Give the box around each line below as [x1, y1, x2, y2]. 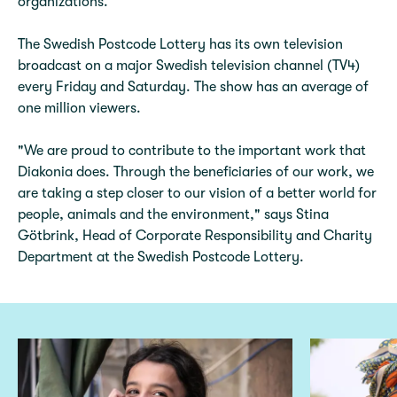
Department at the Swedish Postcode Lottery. [18, 249, 304, 265]
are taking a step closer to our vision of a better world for [18, 185, 377, 201]
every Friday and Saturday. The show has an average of [18, 79, 369, 95]
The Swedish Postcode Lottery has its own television [18, 36, 343, 52]
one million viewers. [18, 100, 141, 116]
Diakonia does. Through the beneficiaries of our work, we [18, 164, 374, 180]
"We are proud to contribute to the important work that [18, 143, 366, 159]
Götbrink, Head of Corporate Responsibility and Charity [18, 228, 372, 244]
